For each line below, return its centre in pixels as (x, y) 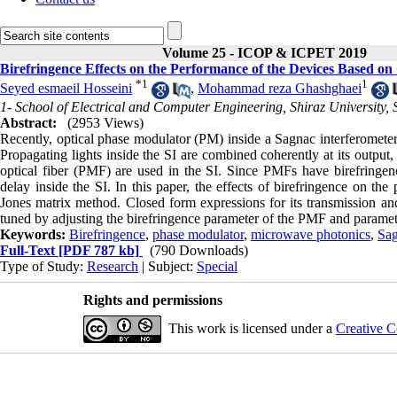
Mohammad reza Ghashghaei (280, 89)
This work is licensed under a (252, 328)
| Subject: (167, 266)
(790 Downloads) (199, 250)
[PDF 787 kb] (97, 250)
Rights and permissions (152, 300)
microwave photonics (311, 234)
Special (217, 266)
